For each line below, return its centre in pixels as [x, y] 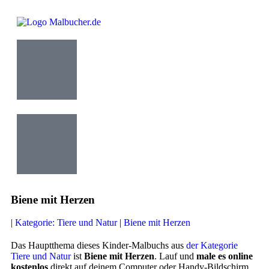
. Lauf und [175, 256]
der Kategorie [212, 245]
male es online [225, 256]
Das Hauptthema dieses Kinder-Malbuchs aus [98, 245]
